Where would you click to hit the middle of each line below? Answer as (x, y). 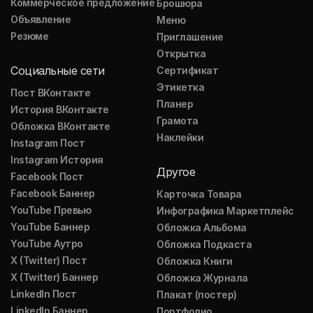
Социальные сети (58, 71)
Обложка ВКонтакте (60, 126)
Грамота (177, 121)
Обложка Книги (195, 261)
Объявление (41, 19)
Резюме (30, 36)
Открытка (181, 53)
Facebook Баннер (53, 193)
